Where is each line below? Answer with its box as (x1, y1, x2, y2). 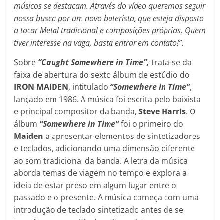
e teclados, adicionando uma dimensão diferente (14, 142, 195, 154)
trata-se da (149, 56, 192, 68)
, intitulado (68, 81, 110, 92)
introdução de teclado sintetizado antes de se (14, 204, 184, 215)
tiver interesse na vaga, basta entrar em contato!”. (14, 37, 184, 48)
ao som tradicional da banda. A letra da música (14, 155, 188, 166)
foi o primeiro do (119, 118, 184, 129)
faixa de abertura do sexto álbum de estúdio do (14, 69, 190, 80)
